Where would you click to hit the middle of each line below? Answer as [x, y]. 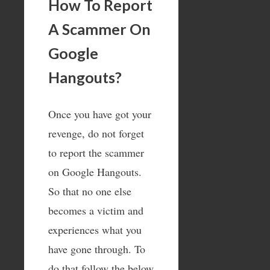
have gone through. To [97, 249]
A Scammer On [99, 29]
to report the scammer [96, 152]
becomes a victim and [96, 210]
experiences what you [95, 229]
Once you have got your [100, 114]
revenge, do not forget [96, 133]
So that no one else [90, 191]
